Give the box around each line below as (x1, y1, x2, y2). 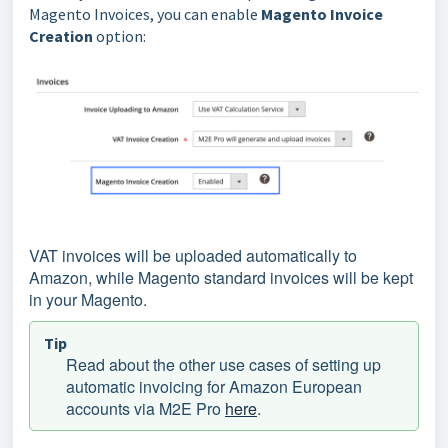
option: (93, 26, 146, 46)
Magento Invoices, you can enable (29, 4, 261, 24)
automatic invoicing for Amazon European (66, 374, 362, 398)
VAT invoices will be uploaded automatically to (29, 243, 357, 267)
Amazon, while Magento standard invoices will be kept (29, 265, 413, 289)
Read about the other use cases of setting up (66, 352, 381, 376)
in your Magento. (29, 287, 147, 311)
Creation (29, 26, 93, 46)
